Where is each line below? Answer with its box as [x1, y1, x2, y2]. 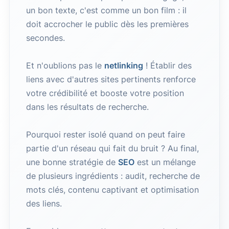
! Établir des [143, 60, 192, 71]
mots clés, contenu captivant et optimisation [26, 185, 199, 195]
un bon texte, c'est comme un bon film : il [26, 5, 187, 15]
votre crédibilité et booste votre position [26, 88, 184, 98]
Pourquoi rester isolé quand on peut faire [26, 129, 185, 140]
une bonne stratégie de [26, 157, 118, 167]
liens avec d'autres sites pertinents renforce [26, 74, 196, 84]
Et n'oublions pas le [26, 60, 104, 71]
